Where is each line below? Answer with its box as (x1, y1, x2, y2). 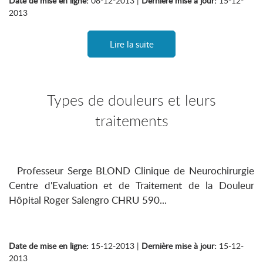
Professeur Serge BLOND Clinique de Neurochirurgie (9, 164, 254, 177)
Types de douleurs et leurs (47, 90, 216, 110)
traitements (95, 111, 168, 130)
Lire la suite (109, 38, 154, 50)
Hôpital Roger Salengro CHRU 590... (9, 193, 167, 207)
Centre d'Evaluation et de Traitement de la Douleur (9, 178, 254, 192)
